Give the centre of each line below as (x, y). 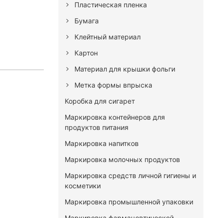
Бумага (86, 20)
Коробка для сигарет (100, 101)
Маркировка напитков (101, 143)
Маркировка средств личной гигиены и (130, 175)
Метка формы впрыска (113, 85)
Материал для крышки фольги (125, 69)
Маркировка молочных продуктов (122, 159)
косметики (82, 185)
